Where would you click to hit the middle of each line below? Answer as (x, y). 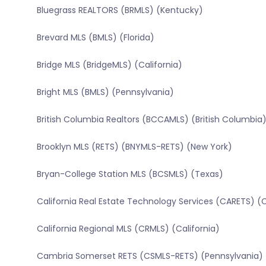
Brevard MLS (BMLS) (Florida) (95, 38)
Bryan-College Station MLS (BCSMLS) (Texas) (130, 174)
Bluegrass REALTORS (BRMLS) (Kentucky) (120, 10)
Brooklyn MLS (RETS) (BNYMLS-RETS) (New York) (134, 147)
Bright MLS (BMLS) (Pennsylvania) (105, 92)
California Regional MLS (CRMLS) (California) (128, 229)
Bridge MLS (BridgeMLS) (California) (109, 65)
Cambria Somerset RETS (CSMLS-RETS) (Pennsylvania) (150, 256)
